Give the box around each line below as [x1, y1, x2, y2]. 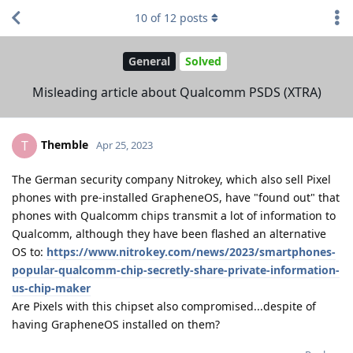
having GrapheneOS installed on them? [12, 316, 220, 332]
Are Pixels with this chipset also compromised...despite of [12, 298, 316, 314]
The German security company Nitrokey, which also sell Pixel [12, 171, 331, 187]
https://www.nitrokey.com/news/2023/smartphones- [46, 243, 336, 259]
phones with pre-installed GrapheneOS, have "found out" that [12, 189, 340, 205]
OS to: [12, 243, 46, 259]
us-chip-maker [12, 280, 91, 295]
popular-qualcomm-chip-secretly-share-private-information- [12, 262, 340, 277]
